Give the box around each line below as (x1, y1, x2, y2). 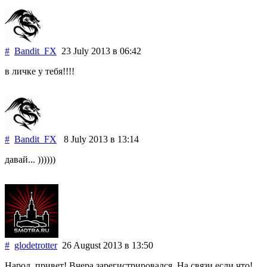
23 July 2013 (57, 45, 113, 56)
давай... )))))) (5, 154, 55, 164)
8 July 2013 (57, 133, 110, 144)
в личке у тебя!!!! (5, 66, 74, 76)
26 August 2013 (57, 240, 125, 250)
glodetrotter (14, 240, 57, 250)
